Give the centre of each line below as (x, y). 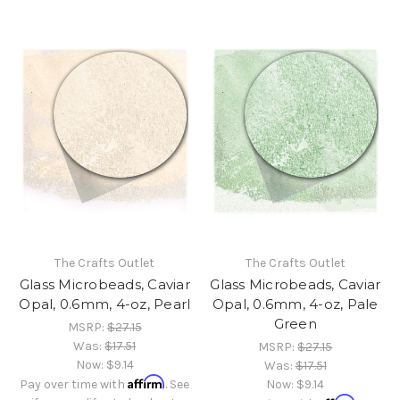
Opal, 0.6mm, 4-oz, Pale (295, 304)
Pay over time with (74, 384)
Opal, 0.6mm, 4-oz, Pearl (105, 304)
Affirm (147, 381)
